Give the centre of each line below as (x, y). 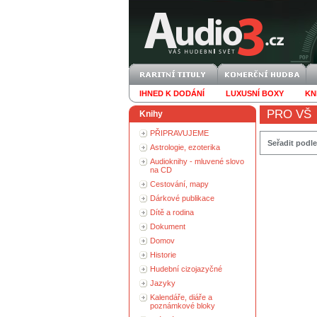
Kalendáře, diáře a (181, 297)
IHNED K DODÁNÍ (172, 93)
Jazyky (163, 283)
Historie (163, 255)
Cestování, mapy (179, 184)
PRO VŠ (289, 114)
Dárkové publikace (182, 198)
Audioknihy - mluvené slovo (197, 161)
